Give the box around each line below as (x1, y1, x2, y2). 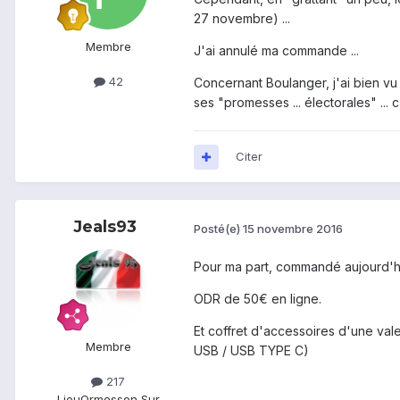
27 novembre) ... (194, 11, 290, 27)
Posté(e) (194, 221, 243, 236)
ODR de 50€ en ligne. (194, 291, 321, 307)
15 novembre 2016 (243, 221, 343, 236)
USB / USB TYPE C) (194, 343, 309, 359)
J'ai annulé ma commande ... (194, 43, 362, 59)
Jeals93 (72, 217, 137, 237)
